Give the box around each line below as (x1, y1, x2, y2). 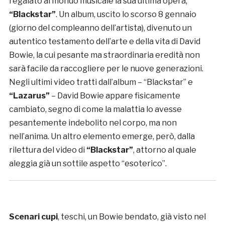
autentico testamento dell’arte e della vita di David (9, 37, 200, 47)
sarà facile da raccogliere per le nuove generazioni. (9, 64, 203, 74)
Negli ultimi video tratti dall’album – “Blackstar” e (9, 77, 193, 87)
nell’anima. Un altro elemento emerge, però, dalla (9, 132, 195, 142)
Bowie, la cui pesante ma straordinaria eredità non (9, 50, 200, 60)
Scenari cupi (9, 212, 58, 222)
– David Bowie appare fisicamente (49, 91, 180, 101)
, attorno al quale (133, 145, 196, 155)
